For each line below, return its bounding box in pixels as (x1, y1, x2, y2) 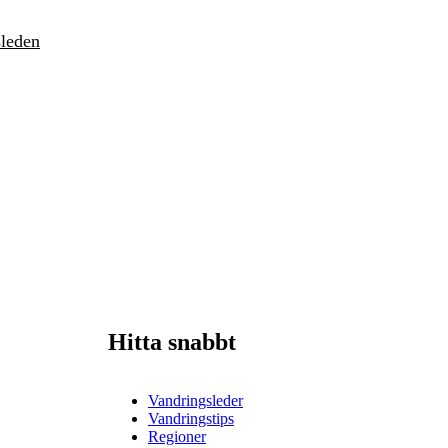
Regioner (148, 427, 206, 445)
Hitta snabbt (108, 328, 236, 355)
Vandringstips (148, 409, 234, 427)
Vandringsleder (148, 391, 243, 409)
